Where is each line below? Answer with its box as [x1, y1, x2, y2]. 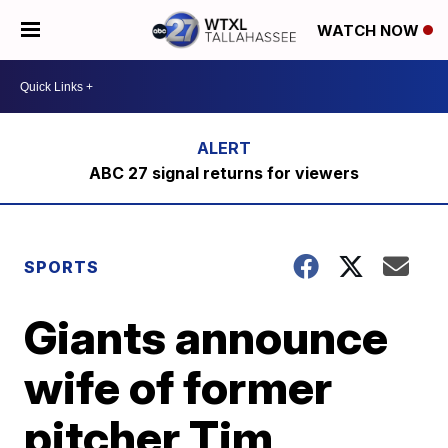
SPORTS [24, 257, 100, 277]
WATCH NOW [317, 21, 423, 41]
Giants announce [24, 309, 389, 365]
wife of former [24, 359, 333, 415]
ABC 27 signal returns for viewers [88, 163, 359, 183]
